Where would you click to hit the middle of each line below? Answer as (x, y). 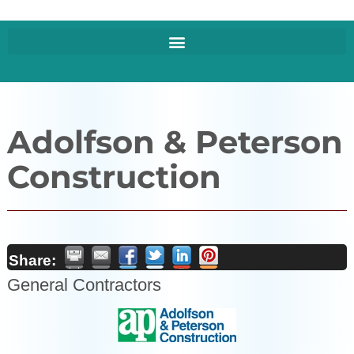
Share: (32, 260)
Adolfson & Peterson (175, 142)
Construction (114, 177)
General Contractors (84, 284)
